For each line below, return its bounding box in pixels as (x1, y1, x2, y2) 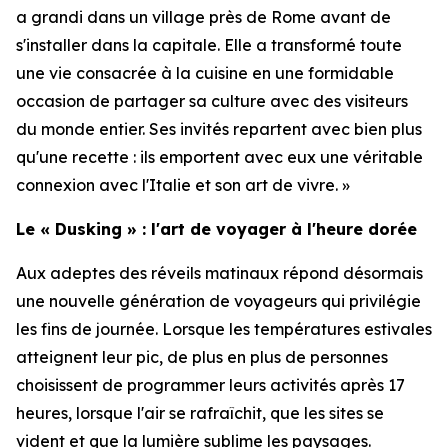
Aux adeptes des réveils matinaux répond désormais (16, 263, 423, 283)
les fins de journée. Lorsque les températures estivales (16, 319, 432, 339)
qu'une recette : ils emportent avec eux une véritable (16, 147, 423, 167)
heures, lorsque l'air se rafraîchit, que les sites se (16, 403, 384, 423)
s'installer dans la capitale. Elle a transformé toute (16, 35, 402, 55)
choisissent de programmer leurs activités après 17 (16, 375, 405, 395)
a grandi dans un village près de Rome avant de (16, 7, 391, 27)
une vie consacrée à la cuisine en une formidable (16, 63, 394, 83)
